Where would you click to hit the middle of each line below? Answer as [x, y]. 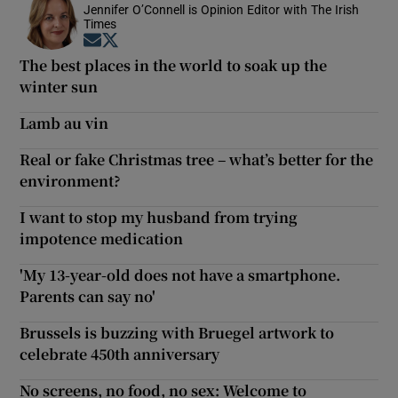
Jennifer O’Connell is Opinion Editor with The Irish [222, 9]
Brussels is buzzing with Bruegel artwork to [177, 332]
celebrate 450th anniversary [120, 354]
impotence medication [102, 238]
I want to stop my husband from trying [159, 217]
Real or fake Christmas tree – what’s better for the [197, 159]
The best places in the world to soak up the [174, 65]
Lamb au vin [64, 123]
